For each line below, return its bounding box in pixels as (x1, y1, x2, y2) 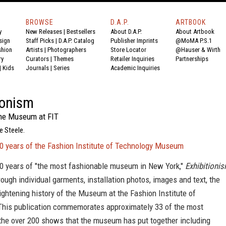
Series (53, 64, 70, 72)
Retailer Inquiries (110, 55, 154, 63)
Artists (26, 46, 43, 53)
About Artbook (176, 28, 214, 35)
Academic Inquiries (110, 64, 160, 72)
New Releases (26, 28, 62, 35)
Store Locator (110, 46, 146, 53)
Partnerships (176, 55, 208, 63)
